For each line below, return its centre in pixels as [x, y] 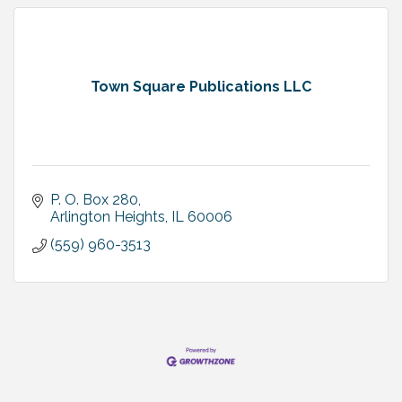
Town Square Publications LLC [201, 87]
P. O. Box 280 [94, 200]
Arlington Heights [108, 217]
